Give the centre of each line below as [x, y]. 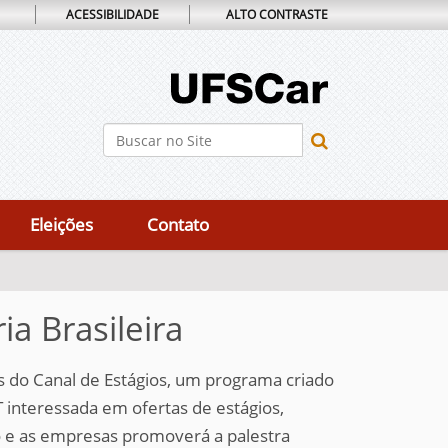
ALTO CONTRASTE [277, 14]
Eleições [61, 224]
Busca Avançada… [152, 166]
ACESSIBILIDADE [112, 14]
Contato [178, 224]
